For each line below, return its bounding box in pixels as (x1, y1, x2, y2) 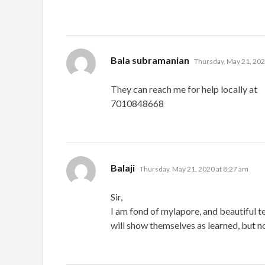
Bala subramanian (111, 54, 189, 66)
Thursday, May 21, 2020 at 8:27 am (140, 164, 248, 173)
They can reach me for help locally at (111, 83, 257, 95)
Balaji (111, 161, 135, 173)
